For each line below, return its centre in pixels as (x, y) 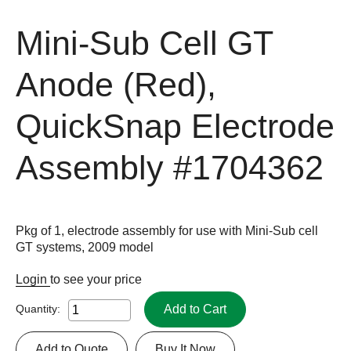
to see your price (96, 279)
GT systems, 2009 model (85, 247)
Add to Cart (195, 309)
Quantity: (38, 308)
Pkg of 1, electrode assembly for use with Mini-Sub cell (167, 230)
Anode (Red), (116, 85)
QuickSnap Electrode (175, 126)
